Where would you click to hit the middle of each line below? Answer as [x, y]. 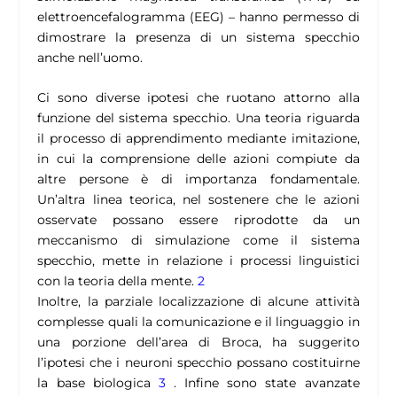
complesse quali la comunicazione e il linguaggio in [198, 322]
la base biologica [98, 383]
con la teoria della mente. [118, 281]
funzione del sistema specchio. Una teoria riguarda [198, 118]
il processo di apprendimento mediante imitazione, [198, 139]
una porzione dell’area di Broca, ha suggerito [198, 343]
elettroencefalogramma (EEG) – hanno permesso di [198, 17]
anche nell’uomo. [90, 58]
